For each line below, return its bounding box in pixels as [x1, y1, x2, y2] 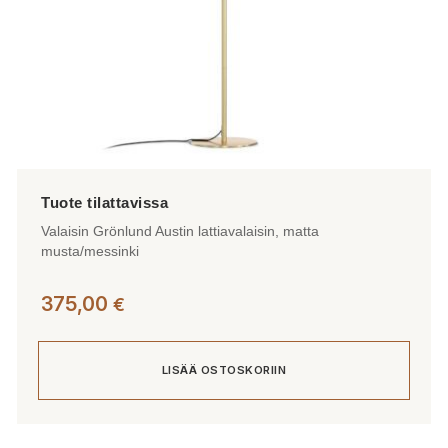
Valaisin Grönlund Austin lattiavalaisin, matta [41, 223, 319, 240]
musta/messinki [41, 243, 139, 260]
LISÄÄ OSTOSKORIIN [161, 363, 287, 378]
